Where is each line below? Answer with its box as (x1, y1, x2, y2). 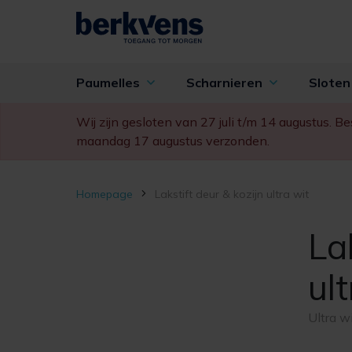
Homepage (76, 187, 133, 201)
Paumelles (76, 75, 143, 90)
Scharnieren (186, 75, 266, 90)
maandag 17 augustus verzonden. (76, 133, 269, 148)
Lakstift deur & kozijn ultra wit (155, 187, 309, 201)
